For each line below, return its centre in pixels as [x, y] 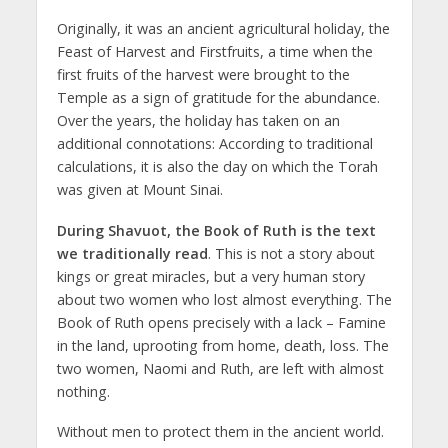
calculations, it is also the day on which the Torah [217, 166]
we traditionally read [132, 253]
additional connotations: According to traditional [214, 143]
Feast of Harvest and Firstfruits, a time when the [214, 51]
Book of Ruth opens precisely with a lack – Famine [221, 322]
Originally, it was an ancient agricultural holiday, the [223, 28]
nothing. [83, 391]
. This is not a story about [291, 253]
